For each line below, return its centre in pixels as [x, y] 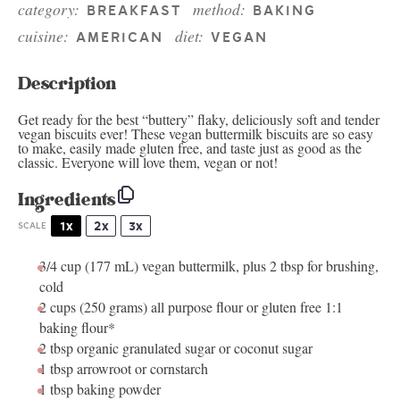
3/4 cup [60, 266]
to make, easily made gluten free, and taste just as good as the [190, 148]
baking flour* [77, 328]
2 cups [58, 307]
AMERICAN [120, 37]
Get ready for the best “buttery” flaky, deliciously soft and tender [199, 120]
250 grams [113, 307]
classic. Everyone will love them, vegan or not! [148, 162]
